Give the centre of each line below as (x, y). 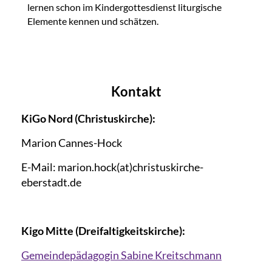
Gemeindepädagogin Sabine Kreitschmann (121, 255)
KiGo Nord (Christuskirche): (88, 119)
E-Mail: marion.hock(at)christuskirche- (112, 167)
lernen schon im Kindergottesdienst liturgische (124, 7)
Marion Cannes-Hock (72, 143)
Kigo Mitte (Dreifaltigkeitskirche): (103, 231)
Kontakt (136, 92)
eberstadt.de (51, 182)
